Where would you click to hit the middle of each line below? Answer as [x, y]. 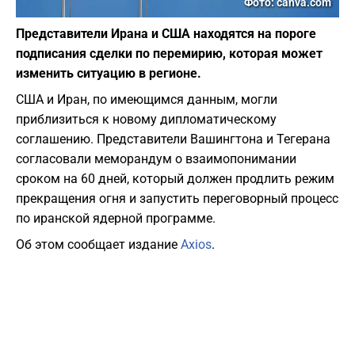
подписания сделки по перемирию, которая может [169, 54]
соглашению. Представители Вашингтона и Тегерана [173, 139]
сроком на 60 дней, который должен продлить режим [175, 179]
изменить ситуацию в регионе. [109, 74]
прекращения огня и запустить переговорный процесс [177, 199]
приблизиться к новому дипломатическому [146, 120]
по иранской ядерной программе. [116, 219]
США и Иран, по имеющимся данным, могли [147, 100]
